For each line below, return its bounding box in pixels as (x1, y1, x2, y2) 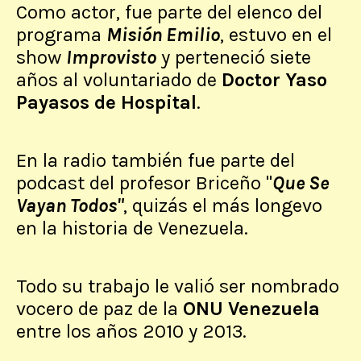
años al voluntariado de (16, 68, 222, 92)
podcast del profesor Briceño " (16, 172, 272, 195)
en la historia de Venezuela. (16, 217, 248, 240)
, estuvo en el (220, 23, 332, 47)
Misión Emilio (106, 23, 220, 47)
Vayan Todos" (16, 194, 123, 218)
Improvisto (66, 46, 156, 69)
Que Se (272, 172, 329, 195)
